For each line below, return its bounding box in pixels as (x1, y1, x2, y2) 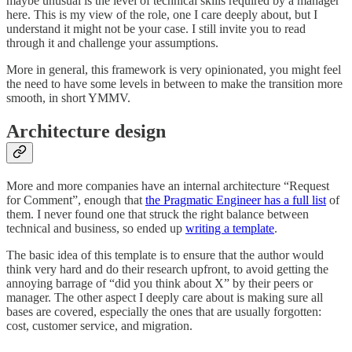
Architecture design (6, 121, 166, 142)
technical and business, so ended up (6, 221, 185, 235)
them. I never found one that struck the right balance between (6, 207, 309, 221)
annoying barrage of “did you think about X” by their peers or (6, 276, 313, 290)
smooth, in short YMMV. (6, 91, 130, 105)
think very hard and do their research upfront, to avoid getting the (6, 262, 328, 276)
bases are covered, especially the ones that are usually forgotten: (6, 304, 321, 318)
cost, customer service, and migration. (6, 318, 192, 332)
